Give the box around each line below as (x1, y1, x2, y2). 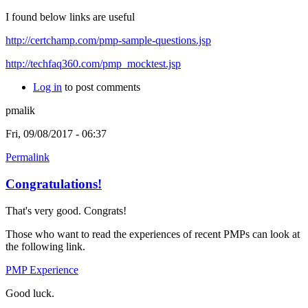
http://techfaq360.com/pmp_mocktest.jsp (5, 58, 181, 70)
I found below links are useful (5, 11, 135, 23)
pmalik (5, 104, 35, 117)
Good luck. (5, 287, 54, 299)
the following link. (5, 240, 85, 252)
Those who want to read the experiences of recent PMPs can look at (5, 228, 300, 240)
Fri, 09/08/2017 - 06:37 (5, 128, 107, 140)
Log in (33, 81, 62, 93)
